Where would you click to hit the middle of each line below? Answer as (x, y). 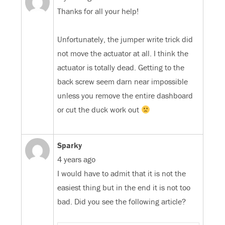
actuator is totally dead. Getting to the (121, 68)
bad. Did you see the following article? (122, 202)
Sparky (70, 145)
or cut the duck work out (99, 110)
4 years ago (77, 159)
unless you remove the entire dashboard (125, 96)
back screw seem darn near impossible (123, 82)
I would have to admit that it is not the (122, 174)
